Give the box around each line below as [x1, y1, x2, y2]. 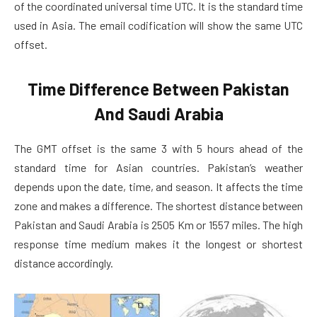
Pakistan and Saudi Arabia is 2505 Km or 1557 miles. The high [14, 218, 303, 232]
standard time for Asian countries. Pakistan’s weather [14, 161, 303, 175]
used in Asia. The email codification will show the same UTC [14, 18, 303, 32]
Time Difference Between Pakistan [28, 79, 289, 100]
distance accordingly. [14, 256, 113, 270]
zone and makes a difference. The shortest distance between [14, 199, 303, 213]
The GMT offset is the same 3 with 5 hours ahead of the [14, 142, 303, 156]
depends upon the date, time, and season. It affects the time [14, 180, 303, 194]
